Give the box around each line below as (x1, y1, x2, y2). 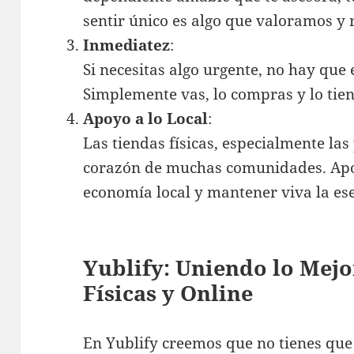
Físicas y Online (83, 277, 254, 307)
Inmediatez (83, 34, 171, 55)
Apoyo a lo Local (83, 107, 209, 129)
